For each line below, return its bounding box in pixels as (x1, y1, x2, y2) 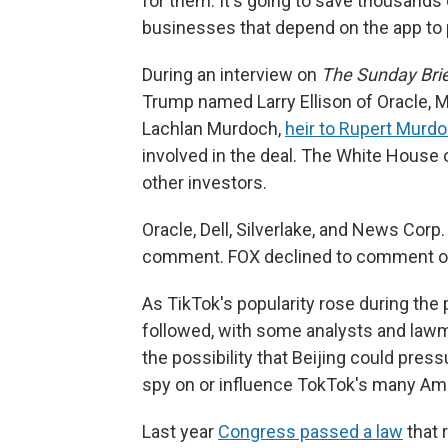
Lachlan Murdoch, (142, 118, 285, 139)
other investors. (142, 172, 267, 193)
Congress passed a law (218, 421, 403, 442)
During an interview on (142, 64, 321, 85)
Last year (142, 421, 218, 442)
